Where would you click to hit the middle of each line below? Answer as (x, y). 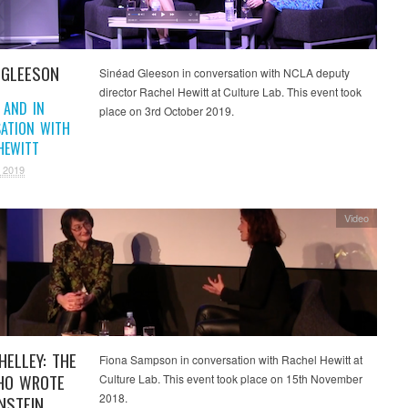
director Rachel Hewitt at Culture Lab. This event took (230, 92)
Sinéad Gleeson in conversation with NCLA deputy (224, 73)
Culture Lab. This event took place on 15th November (230, 379)
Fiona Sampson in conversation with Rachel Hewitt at (230, 360)
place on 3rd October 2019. (166, 111)
